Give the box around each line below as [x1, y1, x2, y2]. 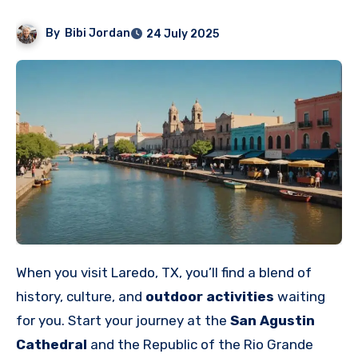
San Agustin [230, 312, 315, 328]
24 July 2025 [146, 27, 220, 42]
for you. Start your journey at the [16, 312, 230, 328]
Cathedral [16, 336, 87, 352]
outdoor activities [145, 288, 274, 304]
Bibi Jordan [65, 26, 131, 41]
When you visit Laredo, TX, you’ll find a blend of [16, 264, 27, 280]
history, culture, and [16, 288, 145, 304]
